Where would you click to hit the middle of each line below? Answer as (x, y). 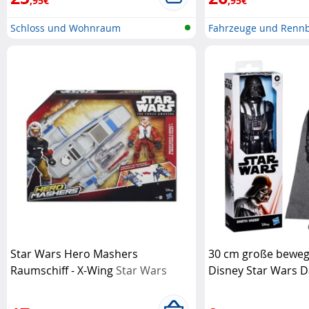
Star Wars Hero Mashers (74, 253)
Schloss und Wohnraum (66, 28)
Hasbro (227, 287)
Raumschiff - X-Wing (63, 270)
